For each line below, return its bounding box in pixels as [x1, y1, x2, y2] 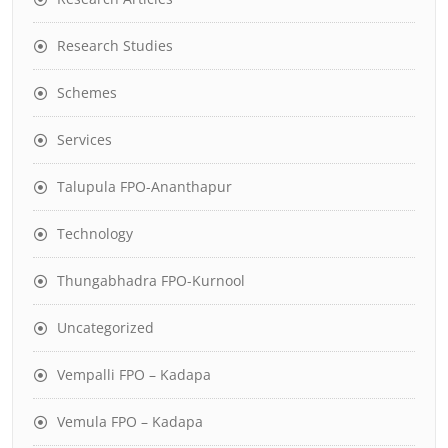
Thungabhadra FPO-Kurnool [57, 270, 245, 290]
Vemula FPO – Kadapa [57, 411, 203, 431]
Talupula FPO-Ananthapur [57, 176, 232, 196]
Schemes [57, 82, 117, 102]
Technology [57, 223, 133, 243]
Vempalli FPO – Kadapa [57, 364, 211, 384]
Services [57, 129, 112, 149]
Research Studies [57, 35, 173, 55]
